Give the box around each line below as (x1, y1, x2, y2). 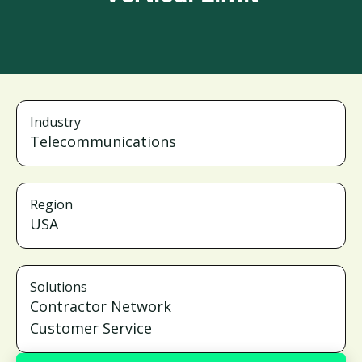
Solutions (30, 278, 87, 296)
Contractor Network (30, 297, 171, 316)
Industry (30, 113, 81, 131)
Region (30, 196, 73, 213)
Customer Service (30, 318, 152, 338)
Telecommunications (30, 132, 176, 151)
